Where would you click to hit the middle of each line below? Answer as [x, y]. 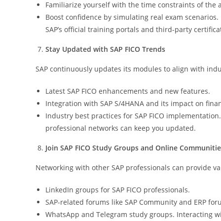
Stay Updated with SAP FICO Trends [105, 49]
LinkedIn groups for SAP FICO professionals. [118, 189]
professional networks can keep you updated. [121, 128]
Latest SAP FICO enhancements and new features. [128, 91]
